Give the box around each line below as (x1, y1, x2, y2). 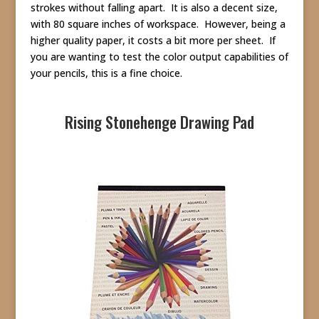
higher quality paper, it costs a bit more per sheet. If (30, 33, 276, 47)
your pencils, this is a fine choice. (30, 66, 182, 80)
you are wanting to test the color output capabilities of (30, 49, 288, 63)
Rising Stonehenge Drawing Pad (64, 110, 254, 133)
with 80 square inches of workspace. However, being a (30, 16, 286, 31)
